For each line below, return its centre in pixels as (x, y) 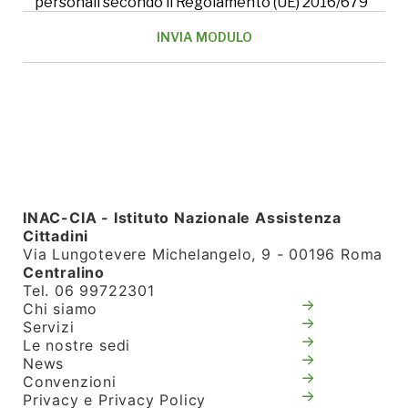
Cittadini (56, 236)
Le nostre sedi (77, 346)
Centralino (64, 273)
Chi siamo (61, 309)
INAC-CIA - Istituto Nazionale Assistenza (182, 218)
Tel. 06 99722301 (89, 291)
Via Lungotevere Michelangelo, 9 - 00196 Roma (203, 255)
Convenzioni (70, 382)
